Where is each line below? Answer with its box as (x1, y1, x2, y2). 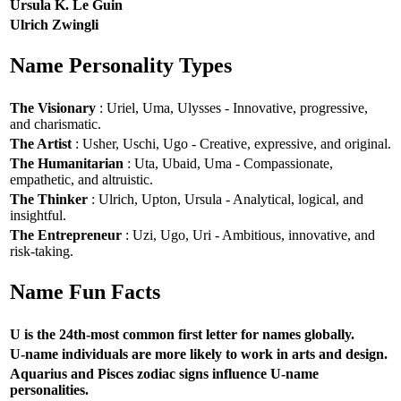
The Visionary (10, 99, 96, 115)
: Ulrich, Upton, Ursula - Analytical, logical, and (88, 191, 363, 207)
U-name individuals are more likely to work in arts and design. (10, 346, 388, 362)
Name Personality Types (10, 54, 232, 78)
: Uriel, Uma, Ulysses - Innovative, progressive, (96, 99, 368, 115)
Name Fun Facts (10, 280, 160, 304)
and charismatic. (10, 115, 101, 132)
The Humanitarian (10, 155, 124, 171)
